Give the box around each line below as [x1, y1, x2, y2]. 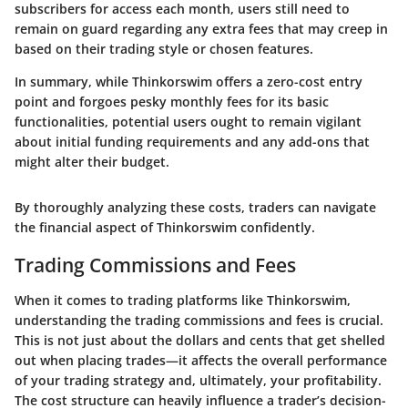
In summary [15, 73, 88, 90]
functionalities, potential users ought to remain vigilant [15, 113, 362, 130]
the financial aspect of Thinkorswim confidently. [15, 219, 315, 236]
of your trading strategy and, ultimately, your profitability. [15, 371, 382, 389]
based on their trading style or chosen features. [15, 40, 313, 57]
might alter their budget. [15, 153, 169, 170]
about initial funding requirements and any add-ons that [15, 133, 370, 150]
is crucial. [321, 311, 383, 329]
